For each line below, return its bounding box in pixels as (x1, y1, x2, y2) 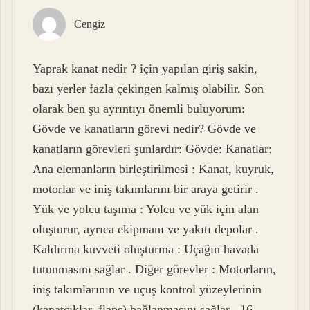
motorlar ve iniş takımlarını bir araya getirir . (33, 182, 259, 197)
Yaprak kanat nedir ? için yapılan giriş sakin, (33, 62, 258, 76)
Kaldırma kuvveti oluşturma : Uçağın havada (33, 242, 259, 257)
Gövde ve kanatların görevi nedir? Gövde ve (33, 122, 257, 136)
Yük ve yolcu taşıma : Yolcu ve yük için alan (33, 202, 259, 217)
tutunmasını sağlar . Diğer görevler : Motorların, (33, 262, 277, 277)
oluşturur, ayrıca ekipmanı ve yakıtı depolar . (33, 222, 259, 237)
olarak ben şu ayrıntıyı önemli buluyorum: (33, 102, 246, 116)
